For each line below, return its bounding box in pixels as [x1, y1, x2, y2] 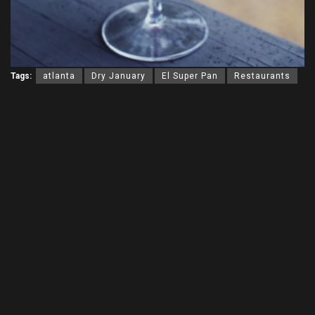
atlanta [43, 71, 75, 82]
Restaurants [234, 71, 290, 82]
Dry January [91, 71, 146, 82]
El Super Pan [162, 71, 218, 82]
